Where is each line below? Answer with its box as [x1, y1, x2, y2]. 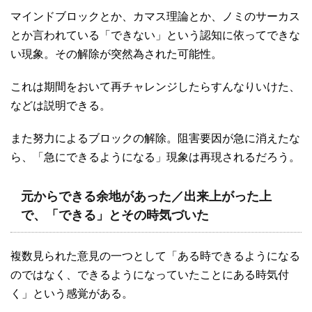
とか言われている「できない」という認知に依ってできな [10, 29, 300, 42]
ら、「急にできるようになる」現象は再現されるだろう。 [10, 151, 300, 164]
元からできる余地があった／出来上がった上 [21, 189, 272, 204]
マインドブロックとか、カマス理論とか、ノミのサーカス [10, 10, 300, 23]
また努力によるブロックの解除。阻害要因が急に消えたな [10, 132, 300, 145]
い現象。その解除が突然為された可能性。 [10, 48, 222, 61]
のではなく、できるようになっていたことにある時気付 [10, 269, 289, 281]
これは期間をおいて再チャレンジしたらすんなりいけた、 [10, 81, 300, 93]
